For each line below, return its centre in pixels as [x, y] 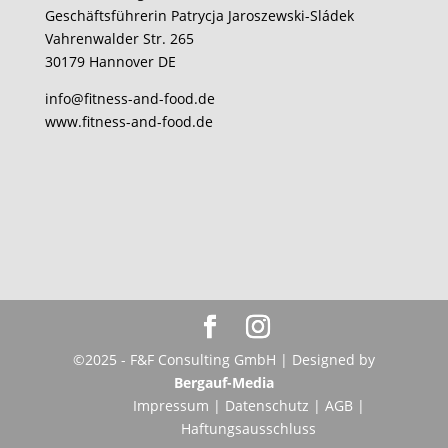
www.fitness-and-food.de [128, 122]
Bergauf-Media [223, 383]
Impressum [170, 406]
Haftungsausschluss [249, 429]
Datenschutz [268, 406]
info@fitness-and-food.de [129, 99]
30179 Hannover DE [110, 62]
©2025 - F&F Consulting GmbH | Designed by [223, 360]
